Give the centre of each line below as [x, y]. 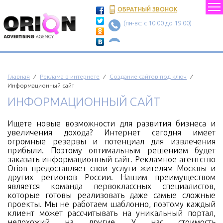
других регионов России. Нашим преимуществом [111, 177]
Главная [19, 76]
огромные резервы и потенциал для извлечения [111, 141]
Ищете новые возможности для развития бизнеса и [111, 123]
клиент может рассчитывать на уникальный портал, [111, 213]
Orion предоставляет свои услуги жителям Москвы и [111, 168]
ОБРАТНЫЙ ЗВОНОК [147, 9]
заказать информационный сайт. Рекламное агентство [111, 159]
